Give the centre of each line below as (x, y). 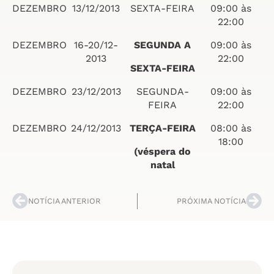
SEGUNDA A (162, 45)
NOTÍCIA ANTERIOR (65, 201)
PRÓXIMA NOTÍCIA (211, 201)
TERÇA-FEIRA (162, 128)
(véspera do (162, 151)
